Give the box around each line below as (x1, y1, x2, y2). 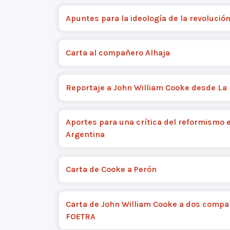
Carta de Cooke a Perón (65, 164, 157, 174)
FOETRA (65, 211, 95, 221)
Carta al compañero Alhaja (65, 48, 170, 58)
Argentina (65, 129, 105, 140)
